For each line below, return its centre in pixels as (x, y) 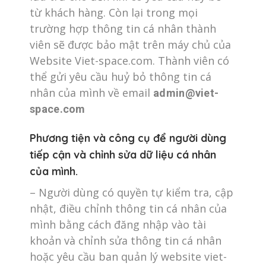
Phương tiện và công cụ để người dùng (128, 138)
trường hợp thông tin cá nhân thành (123, 28)
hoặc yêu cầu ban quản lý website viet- (128, 256)
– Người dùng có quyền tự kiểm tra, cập (132, 192)
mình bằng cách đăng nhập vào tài (118, 224)
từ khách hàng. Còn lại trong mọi (114, 12)
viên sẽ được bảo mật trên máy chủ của (130, 45)
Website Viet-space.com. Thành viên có (129, 61)
